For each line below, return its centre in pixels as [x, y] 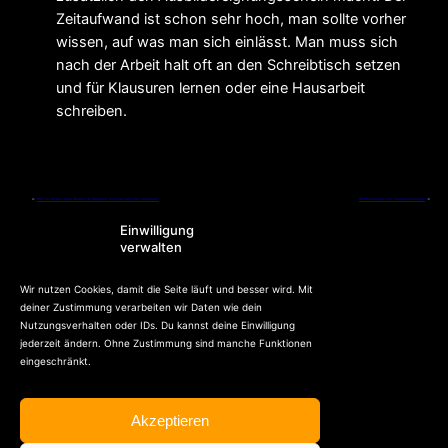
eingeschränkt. [55, 361]
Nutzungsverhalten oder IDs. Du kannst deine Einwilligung [157, 325]
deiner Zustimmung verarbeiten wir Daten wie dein [141, 307]
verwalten [151, 247]
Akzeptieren [170, 420]
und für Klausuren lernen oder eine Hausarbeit [210, 87]
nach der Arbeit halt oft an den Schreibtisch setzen [228, 64]
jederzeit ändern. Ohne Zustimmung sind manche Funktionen [166, 343]
